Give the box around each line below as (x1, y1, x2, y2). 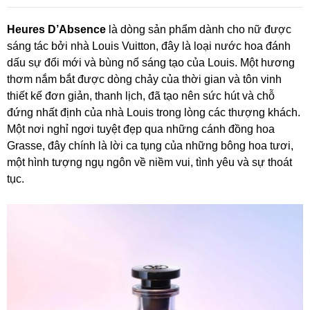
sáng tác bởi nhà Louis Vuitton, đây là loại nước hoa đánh (7, 39, 291, 52)
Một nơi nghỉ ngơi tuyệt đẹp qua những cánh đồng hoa (7, 122, 275, 135)
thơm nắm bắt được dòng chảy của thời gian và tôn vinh (7, 73, 282, 85)
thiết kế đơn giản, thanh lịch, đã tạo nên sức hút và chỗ (7, 89, 275, 102)
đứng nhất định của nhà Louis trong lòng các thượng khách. (7, 106, 300, 118)
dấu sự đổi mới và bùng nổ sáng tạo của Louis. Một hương (7, 56, 295, 69)
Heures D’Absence (7, 23, 106, 35)
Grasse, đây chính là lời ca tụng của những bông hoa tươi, (7, 139, 293, 152)
